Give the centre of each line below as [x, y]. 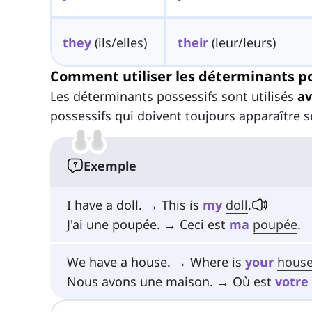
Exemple [110, 166]
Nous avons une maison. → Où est [171, 281]
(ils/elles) [119, 42]
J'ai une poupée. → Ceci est [148, 225]
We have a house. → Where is [156, 262]
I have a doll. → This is [135, 205]
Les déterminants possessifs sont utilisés [174, 96]
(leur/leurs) [242, 42]
